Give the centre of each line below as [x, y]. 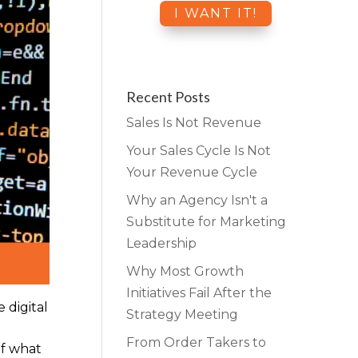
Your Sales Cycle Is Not [199, 150]
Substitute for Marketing [207, 221]
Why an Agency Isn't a [197, 200]
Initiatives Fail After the [199, 292]
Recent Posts [169, 96]
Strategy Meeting [183, 314]
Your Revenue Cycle [192, 172]
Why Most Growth [185, 271]
